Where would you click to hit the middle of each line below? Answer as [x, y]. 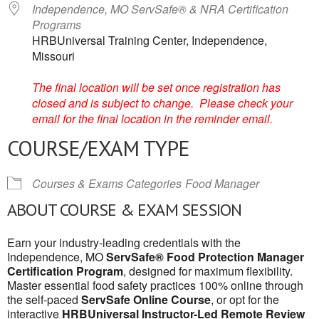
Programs [57, 25]
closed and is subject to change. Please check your [162, 103]
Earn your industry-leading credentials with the [124, 242]
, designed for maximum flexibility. [208, 271]
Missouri [53, 56]
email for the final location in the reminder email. [152, 119]
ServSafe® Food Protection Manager [205, 257]
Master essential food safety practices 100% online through [155, 285]
